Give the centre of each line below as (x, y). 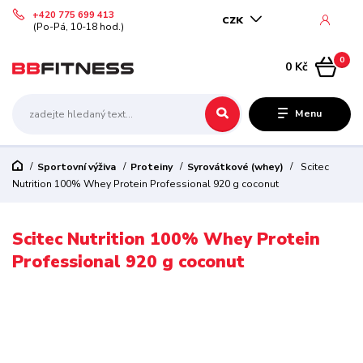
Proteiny (151, 167)
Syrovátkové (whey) (235, 167)
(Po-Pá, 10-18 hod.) (79, 26)
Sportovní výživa (76, 167)
